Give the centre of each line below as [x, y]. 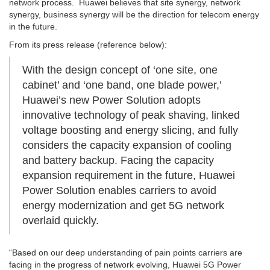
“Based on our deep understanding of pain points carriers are [126, 253]
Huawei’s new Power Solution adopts [111, 100]
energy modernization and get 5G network [123, 206]
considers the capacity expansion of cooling [127, 146]
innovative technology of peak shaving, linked [131, 115]
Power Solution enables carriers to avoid [119, 191]
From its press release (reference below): [88, 45]
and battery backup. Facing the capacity [118, 161]
